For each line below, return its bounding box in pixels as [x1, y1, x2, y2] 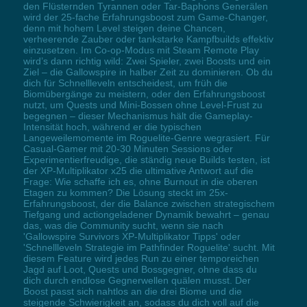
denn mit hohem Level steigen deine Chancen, [23, 22, 225, 34]
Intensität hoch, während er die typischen [23, 121, 201, 132]
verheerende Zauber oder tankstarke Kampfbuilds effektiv [23, 33, 273, 45]
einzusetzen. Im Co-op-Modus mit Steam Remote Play [23, 44, 259, 56]
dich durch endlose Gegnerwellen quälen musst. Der [23, 274, 251, 286]
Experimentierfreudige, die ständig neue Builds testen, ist [23, 153, 270, 165]
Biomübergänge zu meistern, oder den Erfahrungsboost [23, 88, 265, 99]
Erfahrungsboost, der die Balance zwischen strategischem [23, 197, 275, 209]
